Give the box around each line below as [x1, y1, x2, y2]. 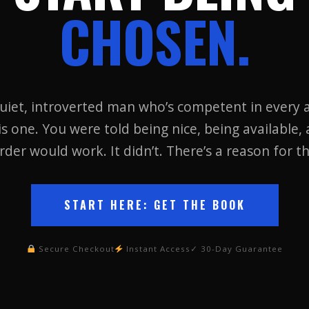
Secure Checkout [35, 243, 114, 254]
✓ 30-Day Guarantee [190, 243, 283, 254]
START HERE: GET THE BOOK [63, 197, 246, 213]
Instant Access [123, 243, 190, 254]
